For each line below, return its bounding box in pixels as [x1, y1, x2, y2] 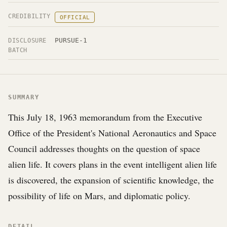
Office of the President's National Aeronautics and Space [8, 127, 216, 139]
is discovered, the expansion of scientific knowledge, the [8, 174, 214, 186]
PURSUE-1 [55, 36, 87, 44]
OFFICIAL [60, 14, 90, 20]
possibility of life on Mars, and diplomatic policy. [8, 190, 191, 202]
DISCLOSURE [8, 37, 47, 44]
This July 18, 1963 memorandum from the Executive [8, 111, 202, 123]
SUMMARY [8, 94, 40, 101]
